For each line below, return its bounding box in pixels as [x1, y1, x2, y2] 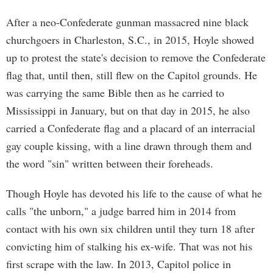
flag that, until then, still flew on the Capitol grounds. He [6, 68, 257, 82]
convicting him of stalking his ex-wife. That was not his [6, 239, 252, 253]
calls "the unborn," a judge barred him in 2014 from [6, 204, 236, 218]
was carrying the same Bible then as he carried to [6, 85, 224, 100]
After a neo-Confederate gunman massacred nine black [6, 15, 249, 29]
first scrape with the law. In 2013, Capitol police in [6, 257, 231, 271]
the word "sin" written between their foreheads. [6, 156, 213, 171]
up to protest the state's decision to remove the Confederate [6, 50, 266, 65]
